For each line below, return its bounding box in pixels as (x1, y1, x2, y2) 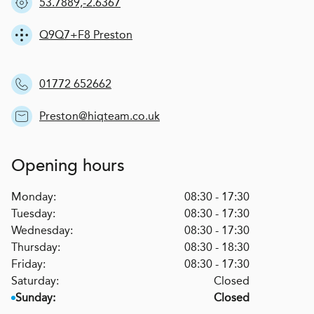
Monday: (11, 190, 56, 204)
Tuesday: (11, 207, 55, 221)
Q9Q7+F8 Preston (39, 28, 132, 42)
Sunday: (15, 291, 55, 305)
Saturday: (11, 274, 59, 288)
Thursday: (11, 240, 60, 254)
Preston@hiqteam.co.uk (39, 109, 160, 123)
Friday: (11, 257, 46, 271)
